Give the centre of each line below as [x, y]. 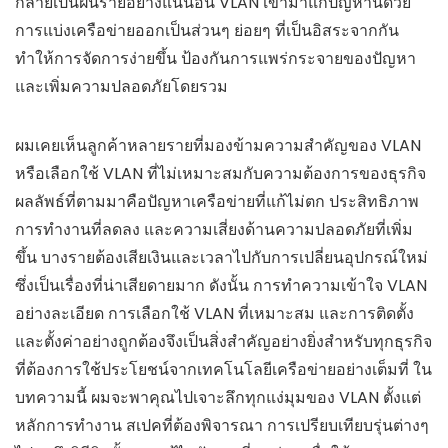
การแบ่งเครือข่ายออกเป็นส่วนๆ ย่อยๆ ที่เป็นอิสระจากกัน [207, 30]
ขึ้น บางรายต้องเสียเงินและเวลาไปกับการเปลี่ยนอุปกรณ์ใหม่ [221, 257]
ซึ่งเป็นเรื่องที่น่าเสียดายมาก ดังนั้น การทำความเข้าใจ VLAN [221, 285]
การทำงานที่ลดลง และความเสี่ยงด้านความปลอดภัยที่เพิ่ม [214, 229]
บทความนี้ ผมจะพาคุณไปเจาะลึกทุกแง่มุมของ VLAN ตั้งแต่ [218, 397]
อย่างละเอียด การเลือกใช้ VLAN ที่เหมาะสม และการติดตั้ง [214, 313]
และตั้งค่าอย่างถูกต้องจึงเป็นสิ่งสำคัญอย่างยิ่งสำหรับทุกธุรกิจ [223, 341]
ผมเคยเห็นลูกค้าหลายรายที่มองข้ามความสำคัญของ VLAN [218, 145]
